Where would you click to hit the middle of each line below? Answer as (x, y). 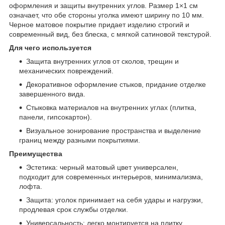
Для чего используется (50, 48)
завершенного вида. (52, 94)
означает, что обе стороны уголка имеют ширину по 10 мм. (106, 15)
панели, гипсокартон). (55, 117)
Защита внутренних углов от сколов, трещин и (102, 62)
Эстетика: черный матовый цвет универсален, (102, 167)
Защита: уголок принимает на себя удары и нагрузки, (115, 200)
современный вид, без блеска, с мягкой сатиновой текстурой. (110, 34)
